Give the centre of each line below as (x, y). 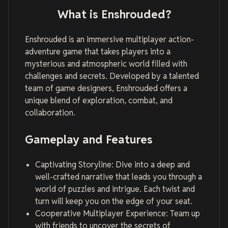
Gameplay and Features (89, 139)
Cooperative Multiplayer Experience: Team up (118, 213)
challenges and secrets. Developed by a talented (112, 76)
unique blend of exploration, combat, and (99, 101)
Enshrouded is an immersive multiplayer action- (109, 40)
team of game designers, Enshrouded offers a (106, 89)
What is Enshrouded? (114, 14)
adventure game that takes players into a (98, 52)
